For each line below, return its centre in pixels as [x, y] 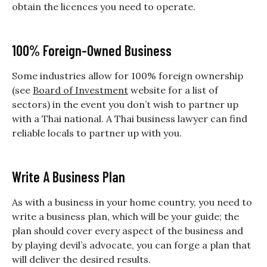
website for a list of [173, 90]
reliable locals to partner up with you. [97, 133]
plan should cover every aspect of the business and [128, 230]
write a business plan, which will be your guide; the [125, 216]
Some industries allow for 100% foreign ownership [128, 75]
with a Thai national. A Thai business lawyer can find [130, 118]
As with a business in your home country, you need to [132, 202]
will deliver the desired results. [81, 259]
